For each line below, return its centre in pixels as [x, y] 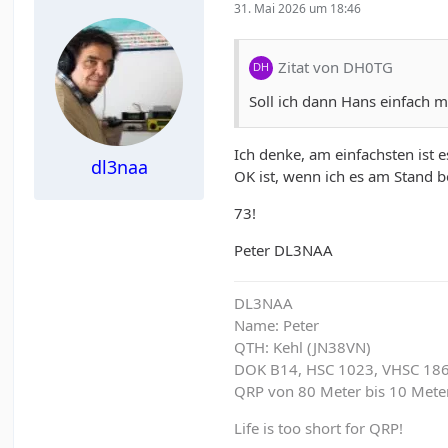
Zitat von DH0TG [336, 67]
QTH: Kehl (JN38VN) [303, 346]
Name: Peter [277, 324]
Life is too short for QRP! [319, 427]
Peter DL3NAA [284, 249]
